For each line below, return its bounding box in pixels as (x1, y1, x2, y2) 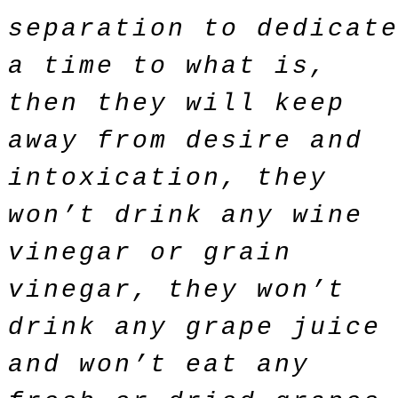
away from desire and (8, 127, 363, 155)
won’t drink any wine (8, 202, 363, 229)
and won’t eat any (8, 351, 310, 378)
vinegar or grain (8, 239, 292, 267)
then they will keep (8, 90, 346, 117)
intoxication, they (8, 164, 328, 192)
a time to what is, (8, 52, 328, 80)
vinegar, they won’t (8, 276, 346, 304)
